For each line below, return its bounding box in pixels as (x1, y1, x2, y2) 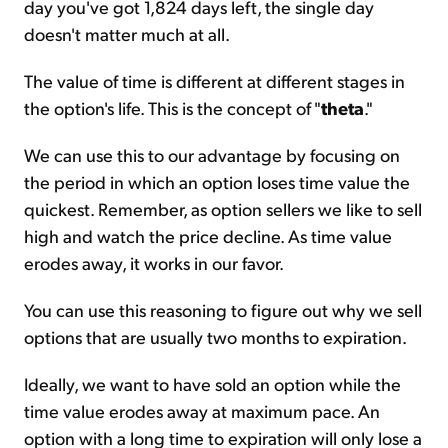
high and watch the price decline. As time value (24, 224, 392, 248)
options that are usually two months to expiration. (24, 325, 407, 349)
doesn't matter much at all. (24, 22, 230, 46)
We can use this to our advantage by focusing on (24, 143, 400, 167)
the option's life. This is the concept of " (24, 96, 321, 120)
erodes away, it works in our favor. (24, 251, 284, 275)
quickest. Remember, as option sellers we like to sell (24, 197, 422, 221)
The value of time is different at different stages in (24, 69, 405, 93)
